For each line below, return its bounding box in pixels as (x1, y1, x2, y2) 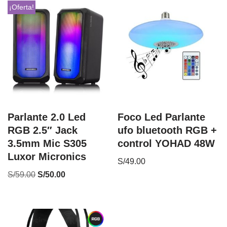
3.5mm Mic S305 (8, 137, 87, 149)
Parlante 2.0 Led (8, 111, 86, 123)
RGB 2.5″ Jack (8, 124, 78, 136)
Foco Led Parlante (118, 111, 206, 123)
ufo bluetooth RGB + (118, 124, 217, 136)
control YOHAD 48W (118, 137, 215, 149)
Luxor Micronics (8, 150, 86, 162)
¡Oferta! (9, 3, 34, 11)
